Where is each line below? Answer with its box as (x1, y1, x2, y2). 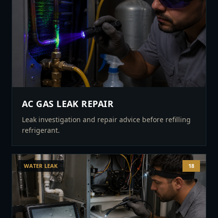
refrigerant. (22, 126, 60, 135)
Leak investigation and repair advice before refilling (22, 115, 191, 124)
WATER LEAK (24, 162, 58, 169)
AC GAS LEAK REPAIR (22, 98, 114, 109)
